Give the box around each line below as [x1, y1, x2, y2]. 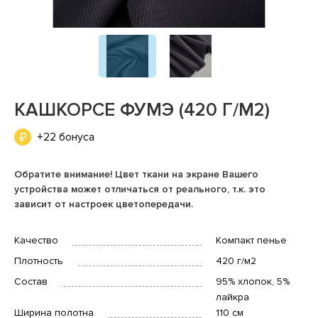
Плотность [14, 254, 63, 267]
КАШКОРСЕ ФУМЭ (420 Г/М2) [14, 98, 270, 121]
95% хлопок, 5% [215, 275, 290, 287]
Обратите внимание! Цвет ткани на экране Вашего [14, 168, 258, 180]
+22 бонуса [37, 129, 94, 144]
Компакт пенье [215, 234, 287, 246]
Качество [14, 234, 58, 246]
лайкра [215, 290, 249, 303]
